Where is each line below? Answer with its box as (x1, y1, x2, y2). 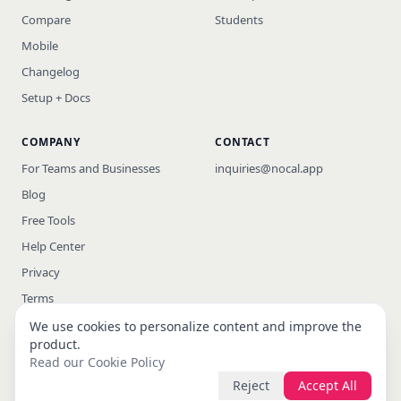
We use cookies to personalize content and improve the (30, 318, 362, 335)
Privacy (21, 263, 60, 280)
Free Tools (21, 211, 75, 228)
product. (30, 336, 81, 353)
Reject (233, 377, 269, 394)
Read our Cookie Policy (30, 354, 165, 371)
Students (215, 11, 263, 28)
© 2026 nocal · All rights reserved (21, 371, 187, 387)
